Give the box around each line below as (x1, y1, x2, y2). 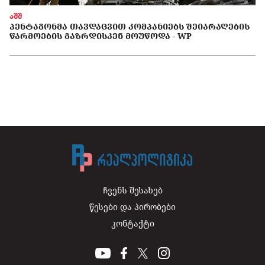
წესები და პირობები (89, 201, 176, 212)
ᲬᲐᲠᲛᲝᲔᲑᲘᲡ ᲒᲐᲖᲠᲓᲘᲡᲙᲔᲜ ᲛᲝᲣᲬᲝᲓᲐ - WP (9, 30, 192, 42)
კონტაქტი (111, 217, 154, 229)
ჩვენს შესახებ (102, 184, 163, 196)
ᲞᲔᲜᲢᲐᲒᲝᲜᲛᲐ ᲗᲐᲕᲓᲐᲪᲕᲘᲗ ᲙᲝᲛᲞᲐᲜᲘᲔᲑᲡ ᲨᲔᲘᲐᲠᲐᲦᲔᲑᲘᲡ (9, 21, 250, 33)
